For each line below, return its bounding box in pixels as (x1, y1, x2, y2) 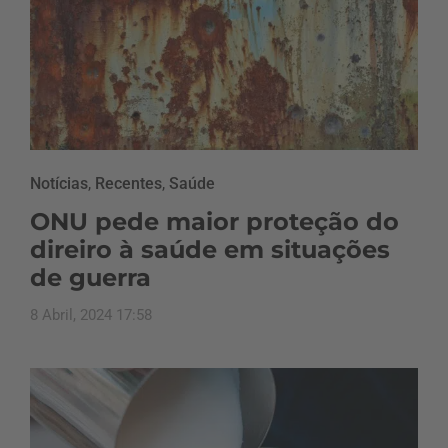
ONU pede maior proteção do (30, 206, 399, 236)
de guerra (30, 262, 151, 292)
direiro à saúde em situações (30, 234, 390, 264)
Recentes (95, 173, 162, 193)
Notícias (30, 173, 88, 193)
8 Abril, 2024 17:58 (30, 305, 152, 324)
